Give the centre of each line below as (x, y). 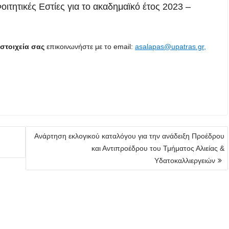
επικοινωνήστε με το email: (90, 47)
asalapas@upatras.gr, (170, 47)
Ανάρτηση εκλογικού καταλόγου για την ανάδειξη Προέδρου (130, 136)
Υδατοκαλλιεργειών (185, 161)
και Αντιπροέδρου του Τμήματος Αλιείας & (158, 148)
